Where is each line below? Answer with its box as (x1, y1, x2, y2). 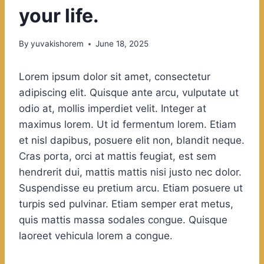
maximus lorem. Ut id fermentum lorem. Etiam (19, 118, 236, 131)
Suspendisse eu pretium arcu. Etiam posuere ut (19, 182, 243, 194)
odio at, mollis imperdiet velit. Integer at (19, 103, 206, 115)
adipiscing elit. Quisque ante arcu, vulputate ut (19, 87, 239, 99)
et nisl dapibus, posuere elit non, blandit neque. (19, 134, 245, 147)
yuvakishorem (31, 39, 84, 49)
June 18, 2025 (95, 39, 149, 49)
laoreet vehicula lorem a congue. (19, 230, 173, 242)
